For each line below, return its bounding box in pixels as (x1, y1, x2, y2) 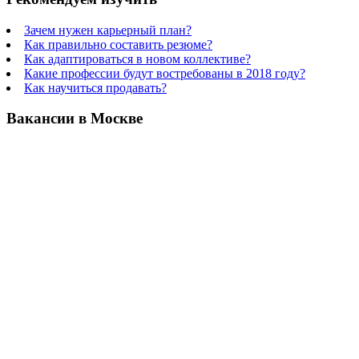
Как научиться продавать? (24, 80, 167, 95)
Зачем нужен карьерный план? (24, 22, 192, 37)
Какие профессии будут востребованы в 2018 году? (24, 66, 305, 80)
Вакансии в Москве (6, 110, 143, 127)
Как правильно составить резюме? (24, 37, 212, 51)
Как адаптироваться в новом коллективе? (24, 51, 251, 66)
